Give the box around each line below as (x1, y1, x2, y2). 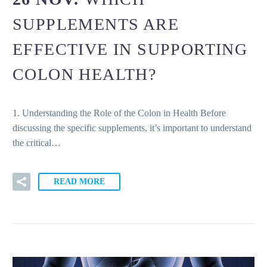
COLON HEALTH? (13, 64, 157, 83)
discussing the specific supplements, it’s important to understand (13, 123, 252, 133)
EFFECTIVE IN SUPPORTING (13, 39, 248, 58)
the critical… (13, 138, 61, 148)
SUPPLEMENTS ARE (13, 14, 179, 33)
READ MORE (54, 176, 105, 186)
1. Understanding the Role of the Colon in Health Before (13, 108, 226, 119)
